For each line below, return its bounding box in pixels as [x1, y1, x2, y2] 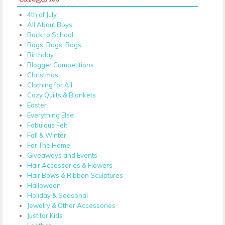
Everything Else [27, 110, 74, 119]
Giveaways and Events [27, 151, 97, 159]
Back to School [27, 30, 73, 39]
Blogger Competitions [27, 60, 94, 69]
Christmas [27, 70, 58, 79]
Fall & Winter [27, 131, 66, 139]
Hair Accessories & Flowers [27, 161, 113, 169]
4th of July [27, 10, 57, 19]
